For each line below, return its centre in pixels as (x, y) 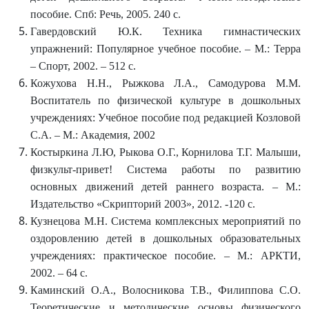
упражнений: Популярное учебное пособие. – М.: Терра (166, 49)
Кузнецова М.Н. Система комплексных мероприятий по (166, 221)
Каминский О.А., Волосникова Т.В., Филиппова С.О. (166, 290)
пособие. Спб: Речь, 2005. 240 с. (106, 14)
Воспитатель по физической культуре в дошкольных (166, 100)
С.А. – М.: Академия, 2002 (93, 135)
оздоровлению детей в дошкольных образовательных (166, 238)
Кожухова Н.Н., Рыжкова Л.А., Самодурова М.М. (166, 83)
